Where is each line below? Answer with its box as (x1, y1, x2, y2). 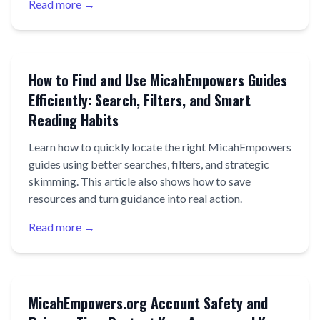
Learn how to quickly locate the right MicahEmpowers (29, 140, 291, 154)
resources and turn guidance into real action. (29, 191, 242, 205)
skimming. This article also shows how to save (29, 174, 251, 188)
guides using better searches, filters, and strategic (29, 157, 269, 171)
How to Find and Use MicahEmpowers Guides (29, 69, 287, 91)
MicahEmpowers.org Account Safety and (29, 292, 268, 314)
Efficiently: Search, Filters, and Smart (29, 89, 251, 111)
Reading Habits (29, 109, 119, 131)
